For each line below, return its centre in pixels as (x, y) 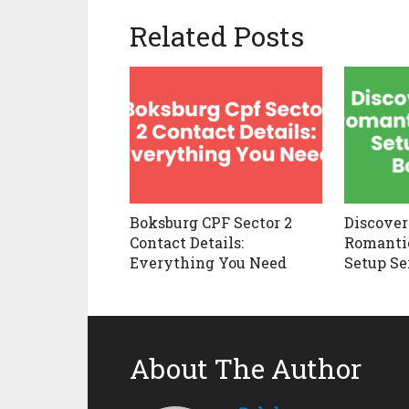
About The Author (246, 369)
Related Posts (217, 37)
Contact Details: (187, 243)
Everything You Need (208, 263)
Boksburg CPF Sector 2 (211, 223)
